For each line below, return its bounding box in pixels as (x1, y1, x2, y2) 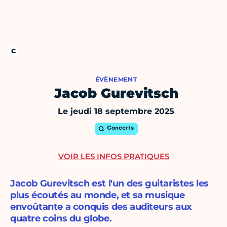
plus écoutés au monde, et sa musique (10, 190, 185, 201)
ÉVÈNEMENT (95, 75, 137, 84)
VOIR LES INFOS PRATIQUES (58, 152, 169, 162)
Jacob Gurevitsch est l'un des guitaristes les (10, 178, 209, 190)
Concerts (106, 126, 134, 132)
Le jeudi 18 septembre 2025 (58, 106, 174, 117)
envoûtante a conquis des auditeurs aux (10, 201, 192, 213)
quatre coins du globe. (10, 213, 112, 224)
